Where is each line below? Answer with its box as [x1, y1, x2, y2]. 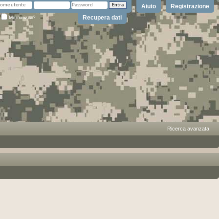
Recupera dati [83, 14, 122, 21]
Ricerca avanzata [167, 126, 209, 131]
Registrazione [171, 3, 209, 10]
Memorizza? [7, 14, 36, 20]
